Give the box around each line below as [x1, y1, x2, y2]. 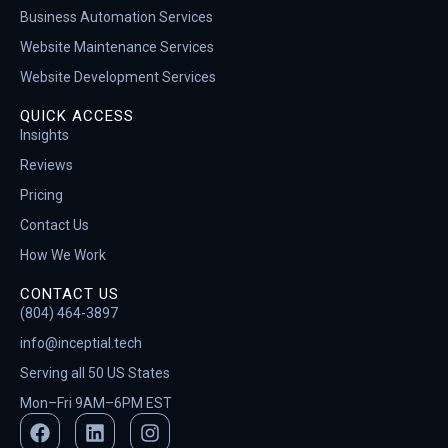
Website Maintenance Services [20, 39, 214, 55]
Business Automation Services [20, 9, 213, 25]
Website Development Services [20, 69, 216, 85]
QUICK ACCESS [20, 107, 134, 125]
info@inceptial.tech [20, 335, 142, 351]
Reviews [20, 157, 73, 173]
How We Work [20, 247, 106, 263]
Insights [20, 127, 69, 143]
